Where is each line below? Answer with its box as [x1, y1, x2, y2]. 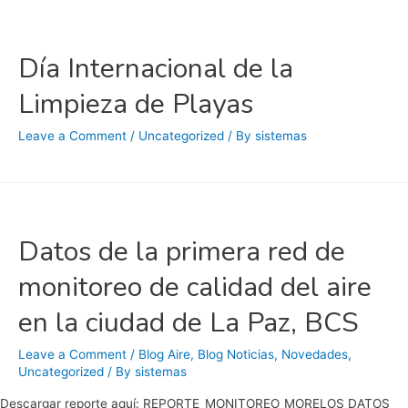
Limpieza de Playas [18, 85, 253, 123]
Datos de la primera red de [18, 232, 345, 270]
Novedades [281, 346, 348, 362]
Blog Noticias [198, 346, 274, 362]
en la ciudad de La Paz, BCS [18, 303, 359, 342]
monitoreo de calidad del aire [18, 268, 372, 306]
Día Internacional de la [18, 49, 293, 87]
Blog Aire [138, 346, 190, 362]
